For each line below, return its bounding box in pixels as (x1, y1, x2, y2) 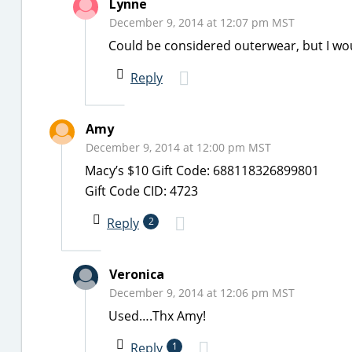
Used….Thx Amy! (108, 307, 206, 324)
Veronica (109, 266, 164, 283)
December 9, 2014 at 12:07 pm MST (109, 15, 295, 30)
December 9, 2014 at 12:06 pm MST (109, 285, 295, 300)
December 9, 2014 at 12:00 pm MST (86, 140, 271, 155)
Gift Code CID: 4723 (85, 182, 198, 200)
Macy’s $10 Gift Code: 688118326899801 (85, 162, 319, 179)
